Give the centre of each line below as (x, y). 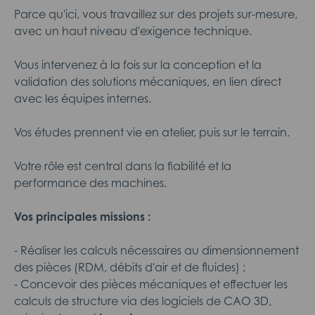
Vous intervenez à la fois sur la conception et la (138, 65)
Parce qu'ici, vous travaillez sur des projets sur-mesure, (156, 14)
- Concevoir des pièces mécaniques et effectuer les (151, 284)
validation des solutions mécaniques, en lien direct (148, 82)
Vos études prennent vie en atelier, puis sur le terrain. (152, 132)
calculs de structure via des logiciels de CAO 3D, (143, 301)
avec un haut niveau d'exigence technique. (133, 31)
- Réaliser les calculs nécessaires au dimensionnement (156, 250)
